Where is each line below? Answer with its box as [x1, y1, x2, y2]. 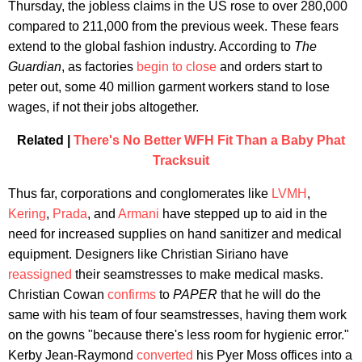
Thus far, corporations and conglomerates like [8, 186, 271, 200]
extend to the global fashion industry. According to [8, 39, 294, 53]
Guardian [8, 59, 61, 74]
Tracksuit [153, 153, 209, 167]
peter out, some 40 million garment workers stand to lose [8, 79, 330, 94]
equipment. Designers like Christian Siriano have [8, 246, 288, 261]
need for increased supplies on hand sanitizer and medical [8, 226, 342, 241]
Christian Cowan [8, 287, 107, 301]
